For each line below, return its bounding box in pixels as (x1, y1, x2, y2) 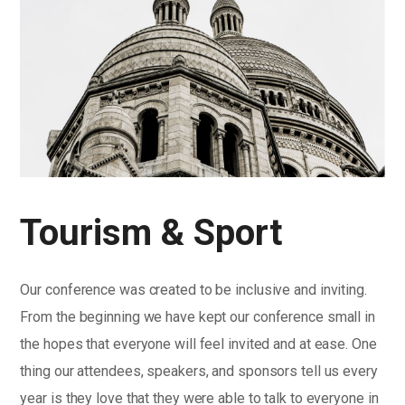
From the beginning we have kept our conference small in (20, 307, 375, 325)
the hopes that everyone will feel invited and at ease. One (20, 334, 377, 353)
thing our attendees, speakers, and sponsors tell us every (20, 362, 378, 380)
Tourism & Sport (20, 211, 283, 254)
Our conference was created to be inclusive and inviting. (20, 280, 367, 298)
